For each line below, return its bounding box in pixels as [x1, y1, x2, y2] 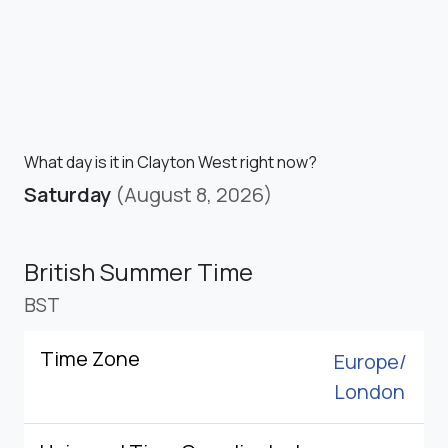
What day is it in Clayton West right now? [24, 150, 317, 173]
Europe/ [334, 347, 407, 375]
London [334, 377, 405, 405]
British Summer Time [24, 254, 253, 288]
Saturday [24, 180, 111, 208]
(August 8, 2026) [115, 180, 273, 208]
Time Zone [40, 344, 140, 372]
